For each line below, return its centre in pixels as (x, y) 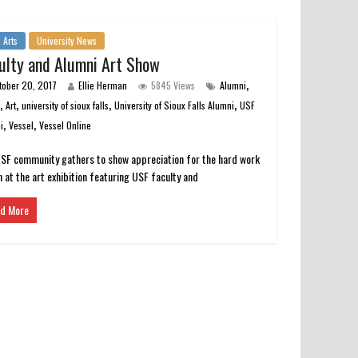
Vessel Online (66, 125)
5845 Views (173, 86)
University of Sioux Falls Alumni (175, 105)
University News (67, 41)
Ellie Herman (103, 86)
